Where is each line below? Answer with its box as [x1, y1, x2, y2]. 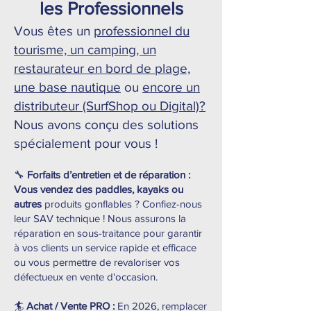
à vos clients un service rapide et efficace [14, 242, 196, 253]
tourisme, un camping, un [14, 42, 156, 57]
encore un [142, 80, 200, 94]
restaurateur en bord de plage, [14, 61, 190, 76]
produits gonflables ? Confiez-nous [42, 198, 202, 210]
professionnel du [94, 24, 190, 38]
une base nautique [14, 80, 121, 94]
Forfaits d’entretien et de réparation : [27, 169, 190, 180]
